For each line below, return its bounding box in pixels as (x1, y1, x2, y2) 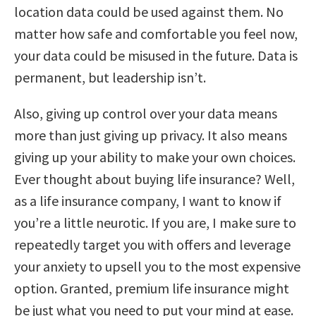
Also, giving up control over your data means (14, 104, 277, 122)
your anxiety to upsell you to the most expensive (14, 257, 300, 275)
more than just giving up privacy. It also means (14, 126, 287, 144)
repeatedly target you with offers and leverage (14, 235, 291, 253)
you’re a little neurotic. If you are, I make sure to (14, 213, 296, 231)
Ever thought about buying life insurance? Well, (14, 169, 295, 188)
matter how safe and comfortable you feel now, (14, 24, 298, 42)
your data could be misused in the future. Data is (14, 46, 298, 64)
